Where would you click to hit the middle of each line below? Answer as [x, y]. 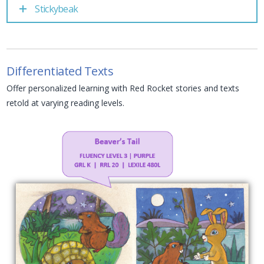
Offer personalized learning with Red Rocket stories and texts [123, 88]
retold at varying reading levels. [66, 103]
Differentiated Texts [60, 71]
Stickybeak [57, 9]
